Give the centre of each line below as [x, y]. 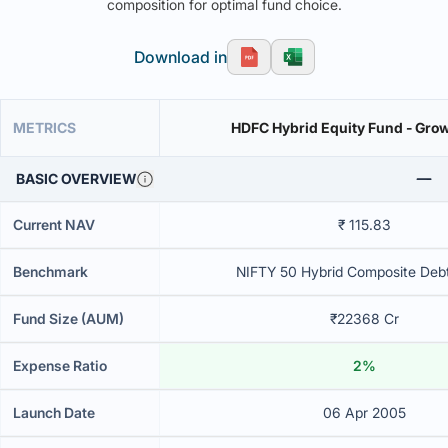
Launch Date [54, 412]
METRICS [44, 127]
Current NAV [54, 224]
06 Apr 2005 [364, 412]
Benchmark [50, 271]
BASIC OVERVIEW [76, 178]
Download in [180, 57]
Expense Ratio [60, 365]
